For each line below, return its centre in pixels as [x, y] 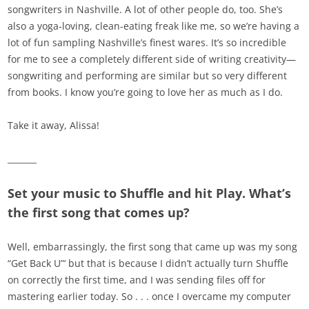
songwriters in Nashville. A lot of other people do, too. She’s [146, 10]
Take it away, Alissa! [54, 126]
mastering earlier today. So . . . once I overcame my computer [150, 297]
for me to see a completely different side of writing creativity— [152, 59]
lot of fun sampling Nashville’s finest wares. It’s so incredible [147, 43]
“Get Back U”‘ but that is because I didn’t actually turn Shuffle [148, 263]
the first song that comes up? [99, 213]
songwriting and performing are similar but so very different [148, 76]
